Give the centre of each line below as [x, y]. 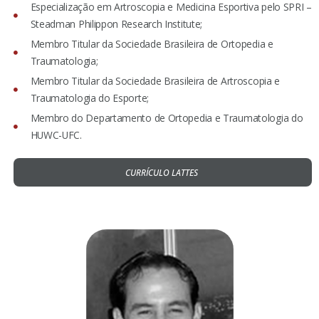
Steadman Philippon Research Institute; [116, 24]
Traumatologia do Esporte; [89, 98]
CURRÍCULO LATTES [162, 173]
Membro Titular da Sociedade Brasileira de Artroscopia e [155, 81]
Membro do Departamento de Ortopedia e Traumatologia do [167, 118]
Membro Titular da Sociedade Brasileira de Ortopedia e [152, 44]
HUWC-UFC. [56, 135]
